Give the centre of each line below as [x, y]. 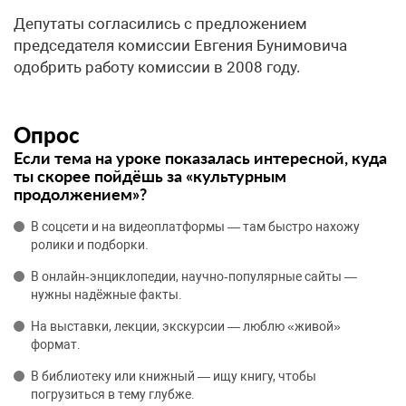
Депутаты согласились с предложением [160, 24]
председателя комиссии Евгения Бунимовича [180, 45]
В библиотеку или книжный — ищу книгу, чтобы [174, 376]
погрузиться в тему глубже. [113, 394]
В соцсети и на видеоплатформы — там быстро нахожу [195, 227]
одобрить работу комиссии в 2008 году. [157, 67]
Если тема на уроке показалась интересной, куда [200, 158]
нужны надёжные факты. [106, 295]
